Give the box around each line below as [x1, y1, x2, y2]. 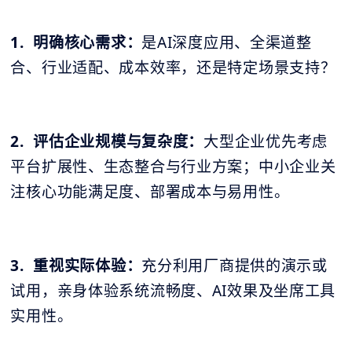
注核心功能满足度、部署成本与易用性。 [10, 181, 290, 203]
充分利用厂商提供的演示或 [141, 255, 328, 277]
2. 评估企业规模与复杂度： [10, 131, 204, 152]
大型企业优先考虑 [203, 131, 328, 152]
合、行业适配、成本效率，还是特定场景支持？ [10, 57, 336, 79]
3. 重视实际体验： [10, 255, 142, 277]
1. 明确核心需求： [10, 32, 142, 53]
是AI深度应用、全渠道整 [141, 32, 312, 53]
